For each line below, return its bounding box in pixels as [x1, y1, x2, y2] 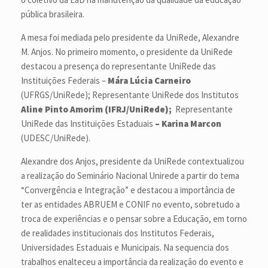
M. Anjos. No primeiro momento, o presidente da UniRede [21, 46, 234, 58]
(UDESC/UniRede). [21, 132, 90, 144]
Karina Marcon [162, 118, 221, 130]
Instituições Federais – [21, 75, 108, 87]
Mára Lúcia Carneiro [108, 75, 191, 87]
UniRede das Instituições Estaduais [21, 118, 153, 130]
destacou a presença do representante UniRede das [21, 60, 216, 72]
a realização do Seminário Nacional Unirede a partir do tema [21, 170, 239, 182]
